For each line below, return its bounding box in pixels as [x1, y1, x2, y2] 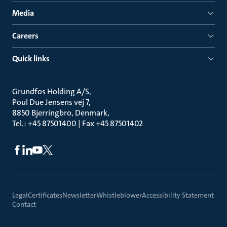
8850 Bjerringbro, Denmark [12, 107, 107, 119]
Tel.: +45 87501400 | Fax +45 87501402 [12, 118, 143, 129]
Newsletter [62, 191, 96, 200]
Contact [12, 200, 36, 209]
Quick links [12, 53, 50, 64]
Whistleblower [96, 191, 142, 200]
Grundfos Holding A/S [12, 86, 89, 97]
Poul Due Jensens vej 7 [12, 97, 89, 108]
